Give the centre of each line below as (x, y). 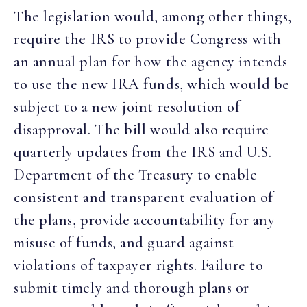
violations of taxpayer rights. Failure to (139, 266)
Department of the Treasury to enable (136, 175)
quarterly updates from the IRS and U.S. (143, 152)
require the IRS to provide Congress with (148, 39)
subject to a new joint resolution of (127, 107)
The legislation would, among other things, (153, 17)
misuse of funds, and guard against (124, 243)
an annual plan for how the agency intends (151, 62)
